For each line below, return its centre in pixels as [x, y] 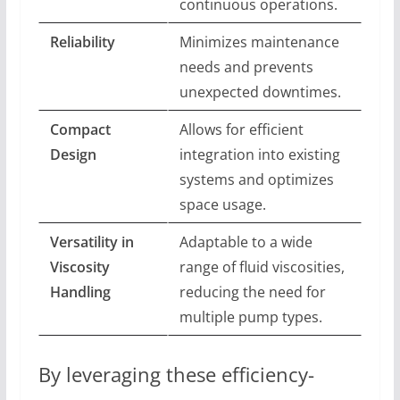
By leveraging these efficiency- [176, 375]
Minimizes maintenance [259, 42]
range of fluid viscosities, [262, 267]
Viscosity [79, 267]
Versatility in [92, 242]
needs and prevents [246, 67]
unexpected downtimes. [260, 92]
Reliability [82, 42]
